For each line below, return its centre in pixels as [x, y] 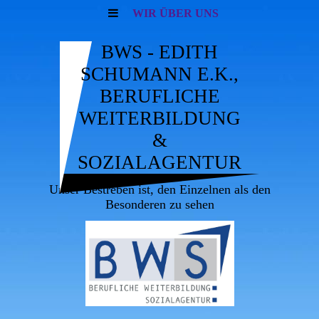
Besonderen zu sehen [159, 204]
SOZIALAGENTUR [159, 162]
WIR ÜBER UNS [175, 13]
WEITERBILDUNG [159, 118]
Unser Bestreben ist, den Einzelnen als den [159, 189]
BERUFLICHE [159, 96]
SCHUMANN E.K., [159, 74]
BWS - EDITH [159, 52]
